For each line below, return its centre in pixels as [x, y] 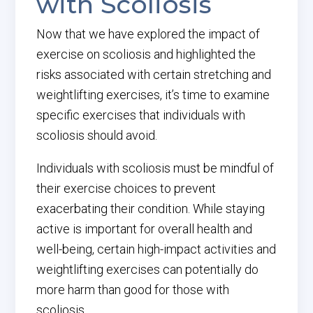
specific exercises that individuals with [141, 115]
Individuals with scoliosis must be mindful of [155, 168]
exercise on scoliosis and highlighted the [146, 54]
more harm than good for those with [133, 290]
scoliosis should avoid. [97, 135]
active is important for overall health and [145, 229]
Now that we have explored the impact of [148, 34]
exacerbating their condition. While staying [151, 209]
